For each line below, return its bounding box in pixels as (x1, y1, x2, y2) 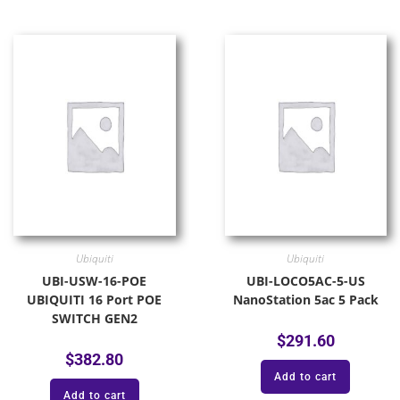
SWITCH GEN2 (51, 309, 137, 327)
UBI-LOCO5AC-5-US (246, 271, 365, 289)
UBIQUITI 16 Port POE (27, 290, 162, 308)
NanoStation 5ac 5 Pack (232, 290, 379, 308)
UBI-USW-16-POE (42, 271, 147, 289)
